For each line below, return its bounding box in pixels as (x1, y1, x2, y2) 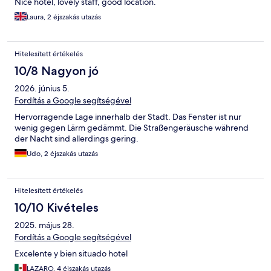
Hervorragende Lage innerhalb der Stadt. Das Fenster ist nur (15, 111, 241, 123)
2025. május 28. (15, 220, 74, 231)
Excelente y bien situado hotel (15, 248, 128, 260)
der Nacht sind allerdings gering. (15, 133, 139, 145)
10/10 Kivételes (15, 200, 99, 215)
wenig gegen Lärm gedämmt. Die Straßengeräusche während (15, 122, 249, 134)
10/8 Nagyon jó (15, 64, 99, 79)
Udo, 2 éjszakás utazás (27, 149, 98, 159)
